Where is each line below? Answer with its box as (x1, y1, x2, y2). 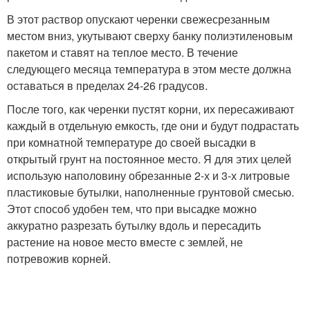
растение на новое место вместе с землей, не (7, 234, 243, 250)
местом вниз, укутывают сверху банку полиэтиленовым (7, 28, 293, 44)
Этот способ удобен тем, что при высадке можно (7, 201, 257, 217)
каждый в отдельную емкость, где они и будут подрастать (7, 118, 299, 134)
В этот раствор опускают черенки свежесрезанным (7, 11, 270, 27)
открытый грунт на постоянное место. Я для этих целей (7, 151, 291, 167)
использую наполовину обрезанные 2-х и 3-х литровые (7, 167, 290, 183)
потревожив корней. (7, 250, 111, 266)
